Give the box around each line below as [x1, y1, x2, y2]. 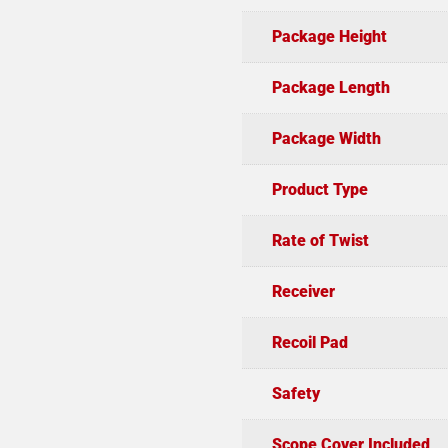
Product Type [271, 179, 368, 199]
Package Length [271, 77, 390, 97]
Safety [271, 383, 320, 403]
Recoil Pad [271, 332, 348, 352]
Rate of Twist [271, 230, 369, 250]
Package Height [271, 26, 387, 46]
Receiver [271, 281, 335, 301]
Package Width [271, 128, 381, 148]
